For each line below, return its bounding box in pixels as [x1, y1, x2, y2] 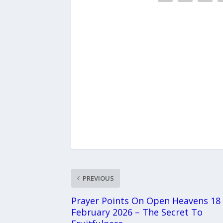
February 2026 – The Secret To [71, 206, 203, 219]
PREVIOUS [82, 174, 114, 183]
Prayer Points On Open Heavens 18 [71, 195, 221, 207]
